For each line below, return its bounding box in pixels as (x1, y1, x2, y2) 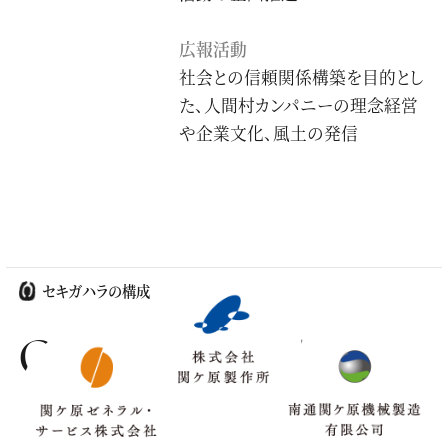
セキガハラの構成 (41, 280, 150, 301)
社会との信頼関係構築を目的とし (179, 65, 425, 90)
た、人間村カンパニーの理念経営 (179, 93, 419, 118)
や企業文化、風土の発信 (179, 121, 359, 146)
